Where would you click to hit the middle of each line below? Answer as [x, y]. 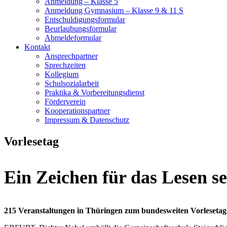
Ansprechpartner [71, 56]
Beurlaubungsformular [81, 28]
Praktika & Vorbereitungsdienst [94, 92]
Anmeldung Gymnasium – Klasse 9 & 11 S [114, 10]
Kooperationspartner [77, 110]
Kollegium [62, 74]
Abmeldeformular [73, 37]
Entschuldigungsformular [85, 19]
